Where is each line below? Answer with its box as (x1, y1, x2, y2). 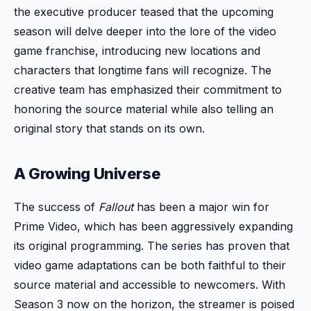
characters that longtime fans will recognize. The (14, 63, 271, 77)
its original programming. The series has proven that (14, 239, 289, 253)
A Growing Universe (14, 165, 161, 183)
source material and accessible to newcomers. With (14, 278, 285, 292)
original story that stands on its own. (14, 121, 205, 135)
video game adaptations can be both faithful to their (14, 258, 286, 272)
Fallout (99, 200, 133, 214)
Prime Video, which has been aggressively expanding (14, 219, 293, 233)
